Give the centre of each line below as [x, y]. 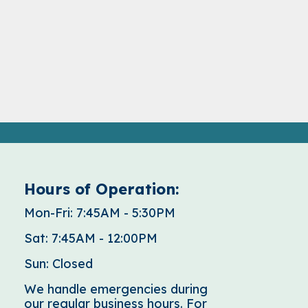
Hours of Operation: [101, 189]
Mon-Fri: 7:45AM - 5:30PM [99, 213]
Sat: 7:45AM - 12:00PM [90, 238]
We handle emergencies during [115, 289]
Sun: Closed [58, 264]
